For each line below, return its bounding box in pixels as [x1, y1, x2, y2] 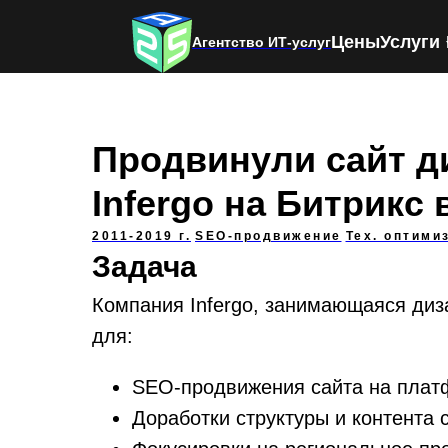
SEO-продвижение [195, 229, 342, 243]
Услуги [380, 32, 440, 52]
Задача [92, 250, 197, 283]
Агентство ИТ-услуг [192, 34, 331, 51]
